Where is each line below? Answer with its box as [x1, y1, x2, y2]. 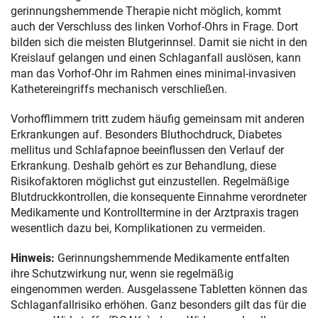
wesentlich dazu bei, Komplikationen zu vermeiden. [11, 221, 265, 235]
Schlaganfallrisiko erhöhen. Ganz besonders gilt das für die [11, 297, 306, 312]
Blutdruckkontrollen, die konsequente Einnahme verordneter [11, 190, 307, 204]
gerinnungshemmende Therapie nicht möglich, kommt [11, 4, 281, 18]
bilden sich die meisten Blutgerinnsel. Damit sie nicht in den [11, 35, 307, 49]
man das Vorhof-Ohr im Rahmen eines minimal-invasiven [11, 66, 296, 80]
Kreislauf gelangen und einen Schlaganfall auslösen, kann [11, 50, 301, 65]
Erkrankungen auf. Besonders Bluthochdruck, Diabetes [11, 127, 282, 141]
